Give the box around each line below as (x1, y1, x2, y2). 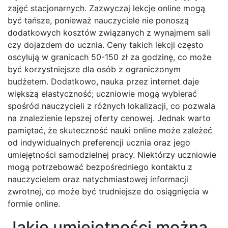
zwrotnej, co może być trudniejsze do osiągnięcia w (8, 186, 209, 197)
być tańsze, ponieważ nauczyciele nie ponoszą (8, 15, 189, 26)
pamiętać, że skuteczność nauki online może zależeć (8, 125, 212, 136)
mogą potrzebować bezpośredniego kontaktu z (8, 162, 192, 173)
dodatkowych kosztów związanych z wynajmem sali (8, 27, 210, 38)
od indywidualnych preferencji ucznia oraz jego (8, 137, 190, 148)
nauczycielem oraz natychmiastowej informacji (8, 174, 188, 185)
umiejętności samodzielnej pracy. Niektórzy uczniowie (8, 150, 216, 160)
